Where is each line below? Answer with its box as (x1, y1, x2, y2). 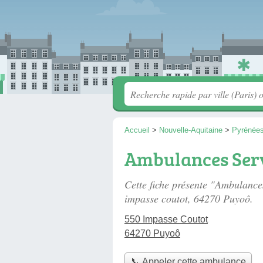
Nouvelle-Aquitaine (159, 126, 222, 134)
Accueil (124, 126, 150, 134)
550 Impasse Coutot (124, 214, 208, 224)
